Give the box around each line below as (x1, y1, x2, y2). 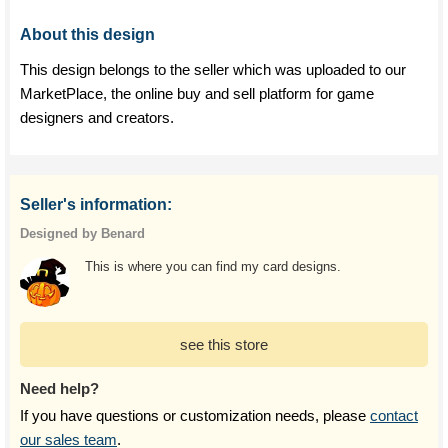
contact (370, 407, 418, 424)
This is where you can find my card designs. (85, 259, 341, 274)
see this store (180, 336, 268, 353)
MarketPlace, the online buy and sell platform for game (20, 85, 374, 102)
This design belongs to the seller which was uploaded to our (20, 61, 406, 78)
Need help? (20, 380, 99, 397)
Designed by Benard (20, 226, 145, 241)
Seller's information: (20, 196, 172, 213)
